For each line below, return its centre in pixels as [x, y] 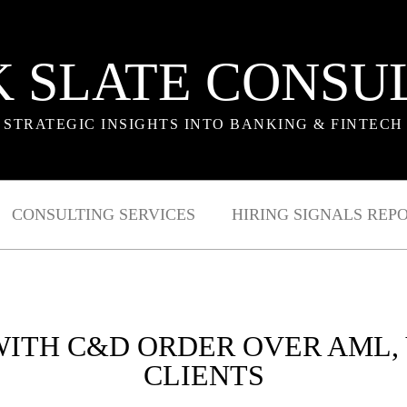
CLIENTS [203, 376]
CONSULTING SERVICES [103, 215]
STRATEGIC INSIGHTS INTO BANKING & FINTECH [203, 124]
